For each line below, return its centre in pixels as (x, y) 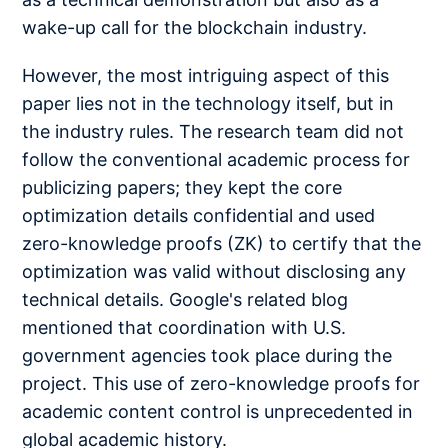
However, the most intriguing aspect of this (206, 76)
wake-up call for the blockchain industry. (195, 28)
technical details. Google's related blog (185, 300)
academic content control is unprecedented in (218, 412)
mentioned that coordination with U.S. (184, 328)
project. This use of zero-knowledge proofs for (221, 384)
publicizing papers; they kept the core (182, 188)
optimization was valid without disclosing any (214, 272)
